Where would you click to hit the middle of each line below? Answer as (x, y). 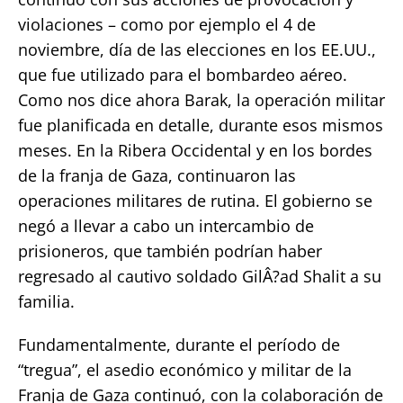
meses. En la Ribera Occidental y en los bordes (195, 150)
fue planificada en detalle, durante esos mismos (201, 125)
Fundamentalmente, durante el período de (179, 344)
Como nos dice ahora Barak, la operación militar (201, 99)
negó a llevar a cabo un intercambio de (166, 225)
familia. (46, 301)
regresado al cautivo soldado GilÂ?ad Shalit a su (200, 276)
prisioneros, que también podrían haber (170, 251)
